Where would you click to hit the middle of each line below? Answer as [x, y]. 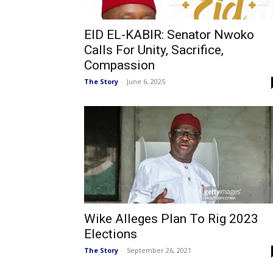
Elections [111, 234]
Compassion [119, 65]
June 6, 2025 [146, 81]
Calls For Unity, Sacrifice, [154, 50]
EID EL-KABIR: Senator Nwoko [169, 35]
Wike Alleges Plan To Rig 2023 [171, 219]
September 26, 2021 [159, 250]
